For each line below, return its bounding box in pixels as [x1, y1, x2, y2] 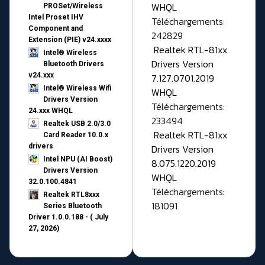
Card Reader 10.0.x [43, 131, 108, 140]
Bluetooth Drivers [43, 60, 104, 69]
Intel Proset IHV [28, 13, 83, 22]
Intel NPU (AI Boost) [43, 155, 112, 164]
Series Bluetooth [43, 202, 102, 211]
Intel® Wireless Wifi [43, 84, 111, 93]
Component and [28, 24, 83, 33]
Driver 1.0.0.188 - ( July [28, 213, 108, 222]
